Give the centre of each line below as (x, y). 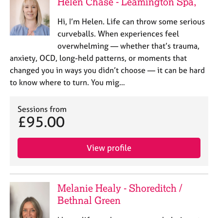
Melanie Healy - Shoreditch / (119, 188)
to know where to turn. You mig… (67, 82)
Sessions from (42, 109)
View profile (109, 148)
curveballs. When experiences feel (118, 34)
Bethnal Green (89, 200)
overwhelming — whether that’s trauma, (128, 46)
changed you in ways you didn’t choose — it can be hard (107, 70)
